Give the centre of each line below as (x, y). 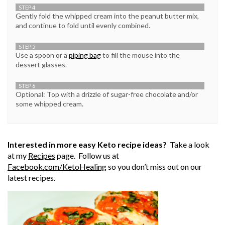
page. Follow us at (87, 156)
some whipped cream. (49, 104)
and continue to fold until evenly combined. (83, 26)
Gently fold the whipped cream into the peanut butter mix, (107, 16)
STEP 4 (27, 8)
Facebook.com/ (35, 167)
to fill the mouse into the (140, 55)
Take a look (190, 145)
